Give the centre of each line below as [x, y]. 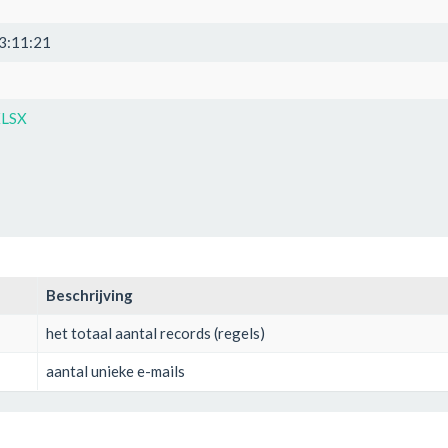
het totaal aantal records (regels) [155, 332]
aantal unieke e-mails [115, 370]
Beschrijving [89, 294]
